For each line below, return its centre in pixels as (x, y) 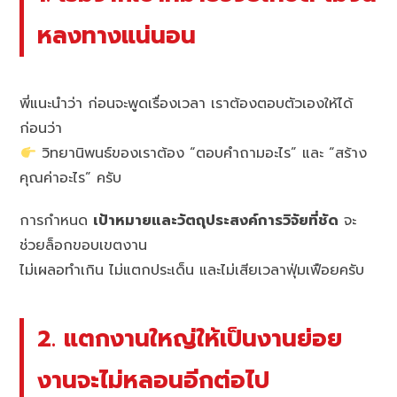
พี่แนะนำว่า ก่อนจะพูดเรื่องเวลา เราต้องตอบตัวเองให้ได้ (187, 104)
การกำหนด (57, 221)
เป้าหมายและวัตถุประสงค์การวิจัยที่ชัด (216, 221)
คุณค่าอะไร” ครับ (71, 179)
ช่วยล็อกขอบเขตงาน (84, 246)
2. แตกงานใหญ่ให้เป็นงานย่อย (190, 339)
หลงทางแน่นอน (117, 35)
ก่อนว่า (41, 129)
